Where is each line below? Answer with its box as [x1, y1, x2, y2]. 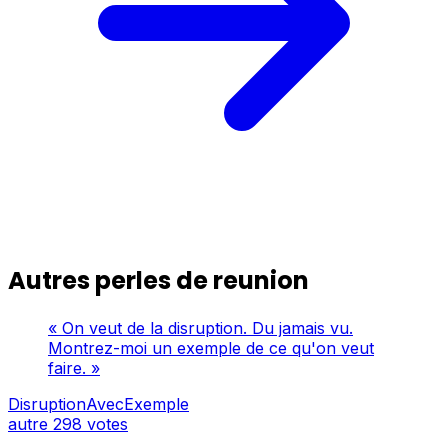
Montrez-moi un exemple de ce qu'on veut [48, 337, 374, 358]
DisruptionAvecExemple [8, 393, 189, 414]
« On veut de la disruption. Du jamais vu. [48, 317, 353, 338]
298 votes [53, 413, 128, 434]
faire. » [48, 357, 100, 378]
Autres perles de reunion [8, 263, 309, 297]
